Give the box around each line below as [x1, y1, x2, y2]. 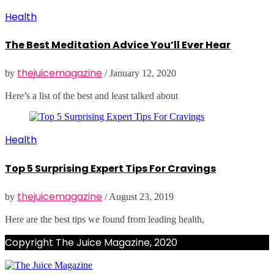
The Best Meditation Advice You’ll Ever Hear [5, 38, 231, 53]
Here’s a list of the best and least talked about [5, 91, 178, 102]
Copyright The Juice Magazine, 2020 [5, 235, 177, 250]
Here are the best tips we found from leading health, [5, 213, 204, 224]
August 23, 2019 [109, 191, 174, 202]
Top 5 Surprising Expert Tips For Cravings [5, 161, 216, 176]
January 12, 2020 [109, 68, 176, 79]
